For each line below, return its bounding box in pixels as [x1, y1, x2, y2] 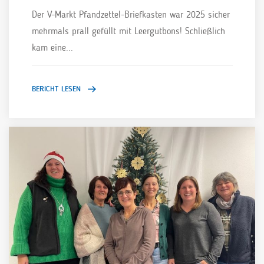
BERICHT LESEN [31, 84, 81, 93]
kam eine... [31, 41, 73, 53]
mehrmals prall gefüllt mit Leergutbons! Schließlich [31, 25, 225, 37]
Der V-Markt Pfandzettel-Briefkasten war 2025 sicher [31, 8, 230, 20]
